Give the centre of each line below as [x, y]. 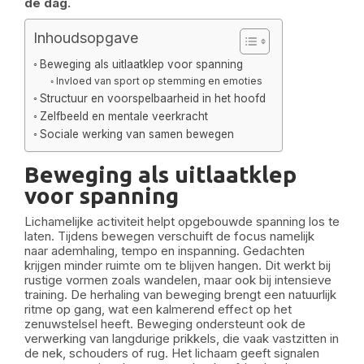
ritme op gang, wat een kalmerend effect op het [158, 309]
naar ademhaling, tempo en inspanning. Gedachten [165, 251]
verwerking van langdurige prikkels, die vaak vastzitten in [182, 338]
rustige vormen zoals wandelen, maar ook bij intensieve [178, 280]
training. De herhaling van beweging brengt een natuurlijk [180, 295]
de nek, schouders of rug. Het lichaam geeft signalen [172, 353]
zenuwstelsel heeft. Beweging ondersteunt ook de [165, 324]
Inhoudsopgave [86, 38]
